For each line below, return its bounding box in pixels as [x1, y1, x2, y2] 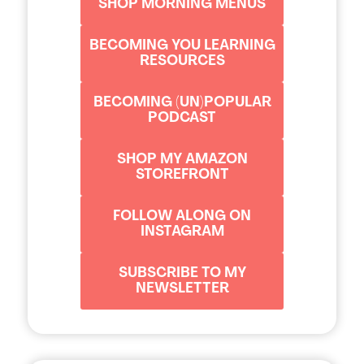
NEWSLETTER [135, 280, 229, 297]
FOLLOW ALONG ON [113, 208, 251, 224]
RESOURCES [139, 53, 225, 69]
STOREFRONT [135, 167, 229, 183]
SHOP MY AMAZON [116, 151, 248, 167]
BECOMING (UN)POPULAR [93, 94, 271, 110]
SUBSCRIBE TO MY [118, 265, 246, 281]
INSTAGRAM [140, 223, 224, 240]
